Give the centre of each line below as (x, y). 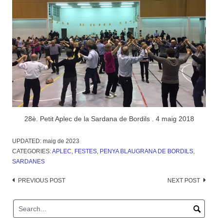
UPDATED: (27, 141)
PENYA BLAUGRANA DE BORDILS (146, 151)
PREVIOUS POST (42, 180)
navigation (34, 195)
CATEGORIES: (32, 151)
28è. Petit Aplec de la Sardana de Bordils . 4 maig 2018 (109, 118)
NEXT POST (184, 180)
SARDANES (28, 161)
